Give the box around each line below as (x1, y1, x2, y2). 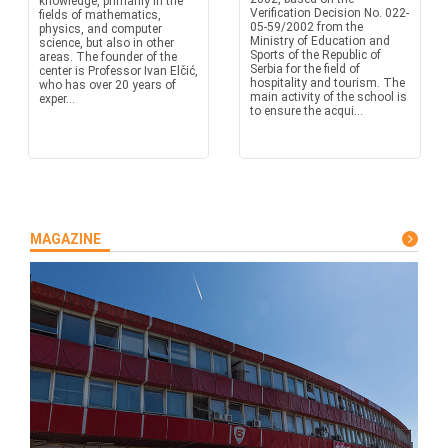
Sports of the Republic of (250, 48, 381, 62)
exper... (38, 92, 75, 106)
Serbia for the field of (250, 62, 360, 76)
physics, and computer (38, 22, 162, 36)
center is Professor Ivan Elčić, (38, 64, 198, 78)
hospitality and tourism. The (250, 76, 405, 90)
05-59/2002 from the (250, 20, 363, 34)
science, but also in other (38, 36, 174, 50)
